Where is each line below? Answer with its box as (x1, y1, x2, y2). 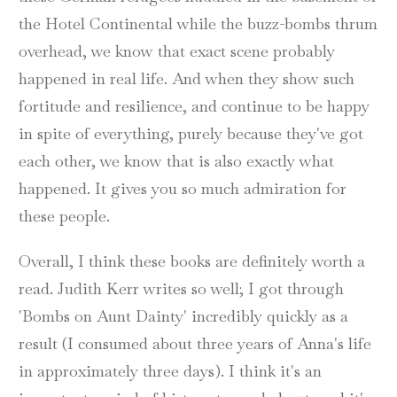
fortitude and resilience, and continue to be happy (19, 95, 370, 116)
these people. (19, 205, 110, 226)
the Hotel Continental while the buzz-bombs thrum (19, 12, 378, 34)
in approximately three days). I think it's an (19, 360, 322, 381)
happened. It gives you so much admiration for (19, 177, 346, 198)
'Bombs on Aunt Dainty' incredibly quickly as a (19, 305, 348, 326)
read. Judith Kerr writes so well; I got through (19, 277, 344, 299)
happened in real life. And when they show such (19, 67, 354, 89)
